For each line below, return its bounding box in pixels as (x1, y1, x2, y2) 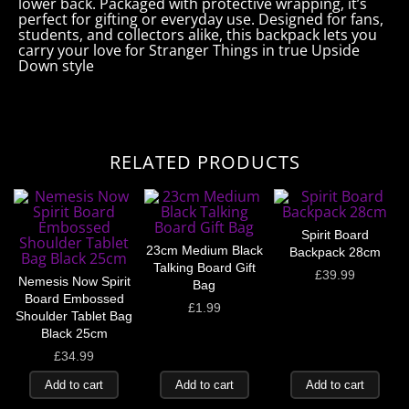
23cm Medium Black (145, 243, 263, 258)
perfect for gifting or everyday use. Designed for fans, (18, 8, 383, 29)
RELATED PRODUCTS (109, 150, 300, 175)
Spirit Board (300, 227, 369, 243)
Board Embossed (24, 291, 124, 307)
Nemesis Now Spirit (17, 274, 131, 289)
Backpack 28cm (288, 245, 381, 260)
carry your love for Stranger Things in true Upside (18, 39, 360, 60)
